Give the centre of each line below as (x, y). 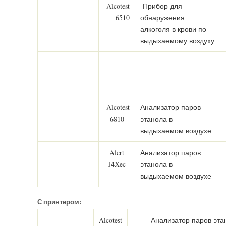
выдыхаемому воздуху (177, 41)
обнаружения (162, 17)
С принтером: (59, 202)
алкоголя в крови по (173, 29)
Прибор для (161, 6)
